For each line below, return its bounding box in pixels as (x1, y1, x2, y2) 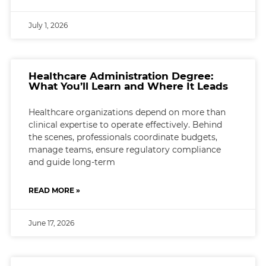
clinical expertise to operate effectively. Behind (28, 119, 222, 130)
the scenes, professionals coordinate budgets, (28, 131, 217, 142)
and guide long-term (28, 156, 115, 167)
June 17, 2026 (28, 218, 74, 227)
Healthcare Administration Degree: (28, 69, 213, 82)
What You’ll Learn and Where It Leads (28, 80, 228, 92)
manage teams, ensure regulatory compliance (28, 144, 221, 155)
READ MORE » (28, 185, 80, 195)
